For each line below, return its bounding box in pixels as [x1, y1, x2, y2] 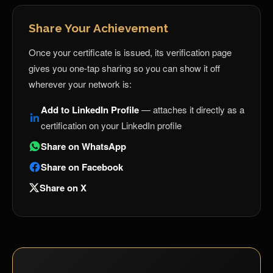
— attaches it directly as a [139, 103, 244, 116]
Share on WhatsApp [41, 140, 126, 153]
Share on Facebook [41, 160, 123, 174]
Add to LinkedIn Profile [41, 103, 139, 116]
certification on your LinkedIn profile [41, 119, 182, 132]
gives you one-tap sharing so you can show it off [29, 62, 220, 74]
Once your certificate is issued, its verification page [29, 46, 232, 58]
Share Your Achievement [29, 21, 168, 35]
